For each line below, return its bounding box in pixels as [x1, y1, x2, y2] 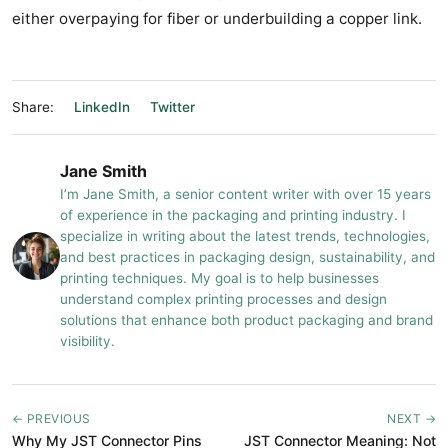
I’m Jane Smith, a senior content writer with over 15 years [60, 186, 431, 203]
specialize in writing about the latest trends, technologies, [60, 228, 430, 245]
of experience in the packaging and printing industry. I [60, 207, 406, 224]
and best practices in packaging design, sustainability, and [60, 249, 435, 266]
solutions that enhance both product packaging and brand [60, 312, 433, 329]
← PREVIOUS [12, 411, 91, 427]
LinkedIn [74, 99, 130, 116]
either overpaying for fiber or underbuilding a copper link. [12, 9, 422, 29]
